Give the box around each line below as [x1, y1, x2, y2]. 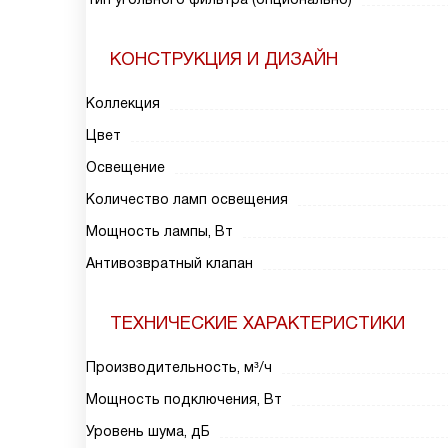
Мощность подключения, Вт [86, 391, 282, 407]
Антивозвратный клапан [86, 255, 253, 271]
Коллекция [86, 95, 160, 111]
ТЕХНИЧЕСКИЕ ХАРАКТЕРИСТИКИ [110, 313, 405, 333]
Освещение [86, 159, 165, 175]
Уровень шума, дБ [86, 423, 210, 439]
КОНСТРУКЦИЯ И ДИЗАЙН [110, 49, 338, 69]
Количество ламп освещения [86, 191, 288, 207]
